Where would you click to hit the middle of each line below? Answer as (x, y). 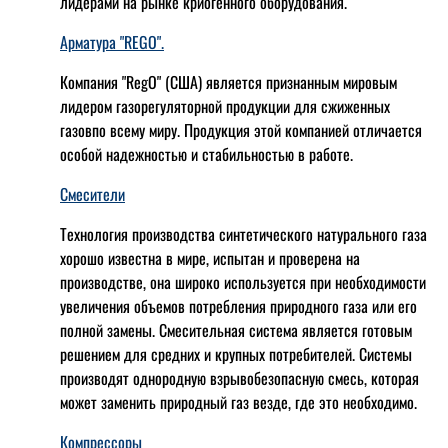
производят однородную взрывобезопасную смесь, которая (239, 378)
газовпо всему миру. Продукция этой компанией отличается (241, 130)
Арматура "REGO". (112, 42)
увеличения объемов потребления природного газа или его (238, 306)
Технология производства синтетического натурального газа (243, 234)
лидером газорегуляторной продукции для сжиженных (225, 106)
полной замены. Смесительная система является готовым (236, 330)
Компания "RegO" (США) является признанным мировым (228, 82)
